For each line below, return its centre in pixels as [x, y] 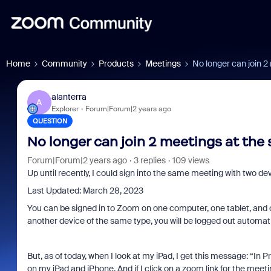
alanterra [69, 96]
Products [116, 64]
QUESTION [50, 121]
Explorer [65, 109]
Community [64, 64]
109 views [191, 160]
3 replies [149, 160]
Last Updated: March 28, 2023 [85, 191]
